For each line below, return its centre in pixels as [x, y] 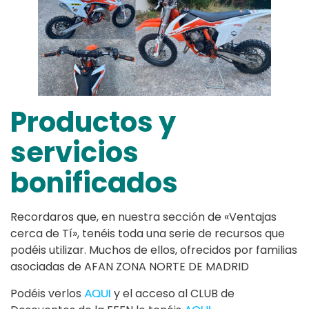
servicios [74, 152]
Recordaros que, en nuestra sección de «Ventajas [143, 217]
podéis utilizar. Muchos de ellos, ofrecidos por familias [154, 250]
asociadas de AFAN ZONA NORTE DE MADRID [130, 266]
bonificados [94, 182]
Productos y [93, 122]
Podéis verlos [47, 293]
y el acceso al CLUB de [173, 293]
